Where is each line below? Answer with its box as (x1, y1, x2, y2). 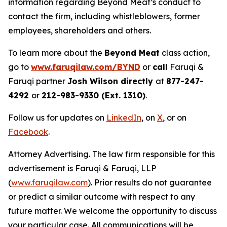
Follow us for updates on (8, 112, 106, 123)
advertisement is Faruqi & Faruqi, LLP (8, 163, 156, 174)
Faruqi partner (8, 76, 67, 87)
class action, (160, 48, 210, 58)
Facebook (8, 127, 48, 137)
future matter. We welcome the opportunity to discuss (8, 206, 217, 216)
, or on (163, 112, 186, 123)
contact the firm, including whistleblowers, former (8, 11, 200, 22)
